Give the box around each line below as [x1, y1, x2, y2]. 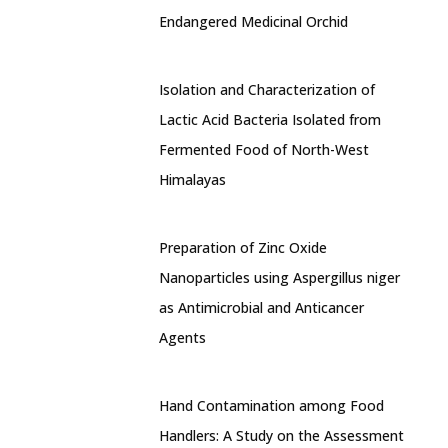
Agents [159, 328, 206, 347]
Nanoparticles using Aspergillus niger [159, 268, 400, 287]
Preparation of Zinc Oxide [159, 238, 327, 257]
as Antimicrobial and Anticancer [159, 298, 364, 317]
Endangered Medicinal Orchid [159, 12, 348, 31]
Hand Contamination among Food [159, 396, 384, 415]
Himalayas [159, 170, 226, 189]
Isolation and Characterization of [159, 80, 375, 99]
